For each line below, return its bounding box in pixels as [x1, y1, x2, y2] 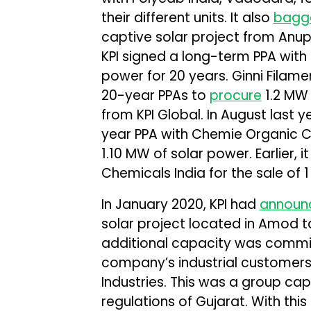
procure [209, 85, 262, 105]
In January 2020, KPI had [101, 194, 260, 214]
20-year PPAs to [101, 85, 210, 105]
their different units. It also [101, 8, 274, 27]
